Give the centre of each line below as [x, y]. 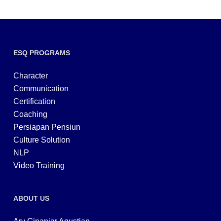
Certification [34, 101]
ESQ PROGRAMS [41, 53]
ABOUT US [31, 198]
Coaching [30, 114]
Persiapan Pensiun [47, 127]
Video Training [39, 166]
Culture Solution [41, 140]
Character [30, 76]
